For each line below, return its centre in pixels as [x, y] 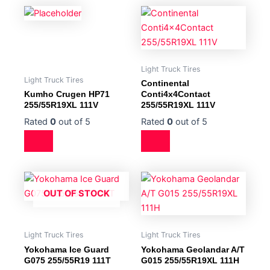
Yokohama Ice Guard [67, 249]
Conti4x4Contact [176, 94]
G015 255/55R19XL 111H [190, 260]
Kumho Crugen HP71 [67, 94]
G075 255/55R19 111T [67, 260]
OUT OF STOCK [77, 194]
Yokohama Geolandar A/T [193, 249]
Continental [165, 83]
